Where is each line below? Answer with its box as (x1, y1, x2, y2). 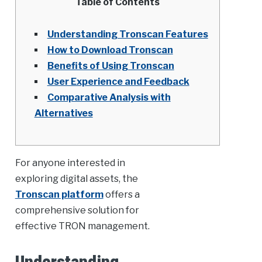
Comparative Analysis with (47, 92, 171, 104)
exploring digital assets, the (15, 173, 138, 185)
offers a (103, 189, 140, 201)
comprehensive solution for (15, 205, 139, 216)
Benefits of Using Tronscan (47, 60, 174, 72)
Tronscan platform (15, 189, 104, 201)
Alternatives (34, 108, 93, 119)
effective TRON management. (15, 220, 150, 232)
